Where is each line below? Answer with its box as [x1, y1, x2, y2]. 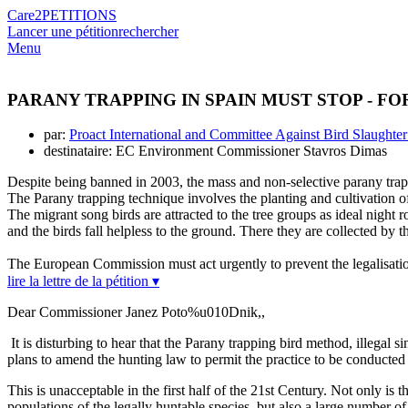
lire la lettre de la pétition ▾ [7, 273, 159, 290]
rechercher [118, 24, 178, 39]
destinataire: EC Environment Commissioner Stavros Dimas [44, 143, 387, 159]
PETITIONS [42, 7, 117, 23]
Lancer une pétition [7, 24, 118, 39]
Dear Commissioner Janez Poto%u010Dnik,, [7, 304, 265, 321]
